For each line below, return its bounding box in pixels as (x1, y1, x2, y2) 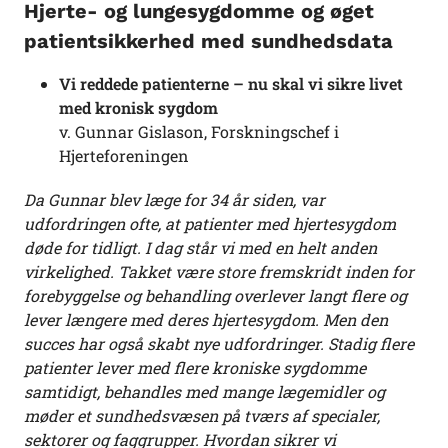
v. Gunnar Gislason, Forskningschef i (59, 121, 339, 143)
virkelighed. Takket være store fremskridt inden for (24, 261, 414, 283)
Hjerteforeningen (59, 145, 189, 167)
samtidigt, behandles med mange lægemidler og (24, 381, 385, 403)
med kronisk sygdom (59, 97, 218, 119)
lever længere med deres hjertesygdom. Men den (24, 309, 388, 331)
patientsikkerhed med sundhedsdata (24, 29, 393, 54)
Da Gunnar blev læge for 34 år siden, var (24, 189, 325, 211)
